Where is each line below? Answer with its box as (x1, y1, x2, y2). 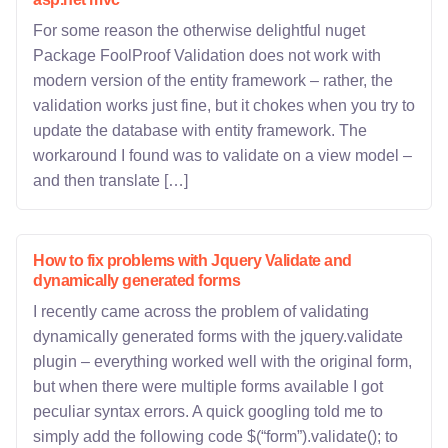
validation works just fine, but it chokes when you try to (33, 97, 415, 114)
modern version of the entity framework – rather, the (33, 72, 393, 89)
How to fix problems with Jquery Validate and (33, 252, 352, 269)
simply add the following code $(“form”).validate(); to (33, 428, 398, 445)
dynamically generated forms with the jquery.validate (33, 328, 403, 345)
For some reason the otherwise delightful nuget (33, 22, 365, 39)
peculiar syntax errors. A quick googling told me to (33, 403, 383, 420)
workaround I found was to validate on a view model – (33, 147, 412, 164)
